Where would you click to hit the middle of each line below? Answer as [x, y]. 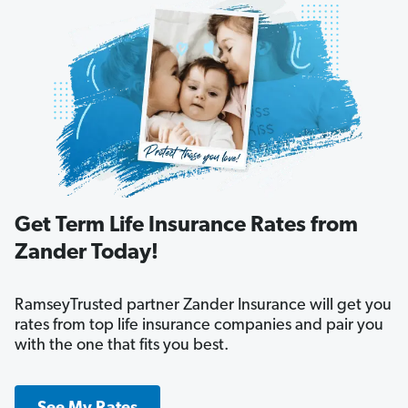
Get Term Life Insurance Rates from [186, 226]
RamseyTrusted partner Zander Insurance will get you [203, 306]
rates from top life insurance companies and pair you [199, 326]
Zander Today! [87, 254]
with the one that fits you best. [122, 346]
